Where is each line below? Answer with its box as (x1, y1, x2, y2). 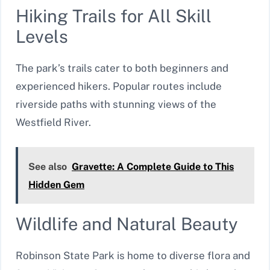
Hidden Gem (28, 178, 84, 190)
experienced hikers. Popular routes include (16, 80, 222, 93)
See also (28, 160, 67, 172)
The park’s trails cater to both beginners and (16, 62, 228, 75)
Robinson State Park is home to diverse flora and (16, 249, 250, 262)
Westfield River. (16, 116, 91, 129)
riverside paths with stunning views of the (16, 98, 216, 111)
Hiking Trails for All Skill (16, 5, 212, 27)
